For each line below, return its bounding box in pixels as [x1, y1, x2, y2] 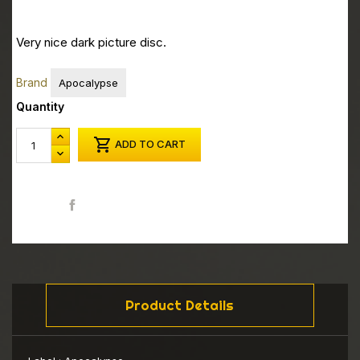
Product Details [125, 296, 235, 313]
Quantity [16, 99, 64, 113]
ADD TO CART [115, 137, 186, 150]
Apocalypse [59, 76, 118, 89]
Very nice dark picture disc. [16, 35, 166, 51]
